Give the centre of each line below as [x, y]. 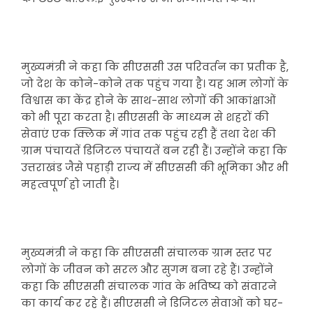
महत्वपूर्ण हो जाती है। [70, 184]
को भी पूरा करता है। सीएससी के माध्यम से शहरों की [145, 117]
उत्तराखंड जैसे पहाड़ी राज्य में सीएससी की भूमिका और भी [155, 167]
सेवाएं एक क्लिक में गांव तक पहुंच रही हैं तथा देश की [148, 134]
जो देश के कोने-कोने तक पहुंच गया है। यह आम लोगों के [155, 83]
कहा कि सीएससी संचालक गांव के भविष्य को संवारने [149, 286]
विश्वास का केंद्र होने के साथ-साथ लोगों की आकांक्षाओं [148, 100]
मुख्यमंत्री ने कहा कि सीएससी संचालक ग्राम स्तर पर [146, 253]
